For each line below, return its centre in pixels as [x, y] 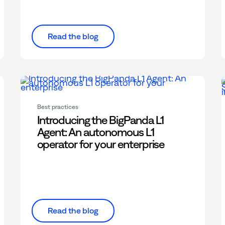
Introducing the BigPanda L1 [100, 120]
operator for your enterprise [101, 144]
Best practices [58, 107]
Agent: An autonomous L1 [95, 132]
